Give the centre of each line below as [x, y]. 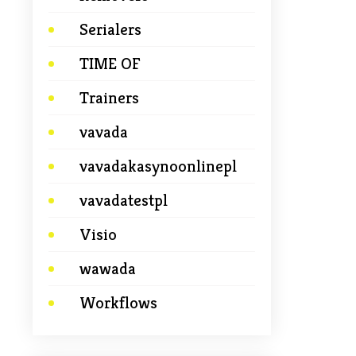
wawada [108, 269]
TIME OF [110, 64]
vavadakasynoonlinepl [158, 166]
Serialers [110, 29]
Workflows [118, 303]
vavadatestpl [124, 200]
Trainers [109, 98]
